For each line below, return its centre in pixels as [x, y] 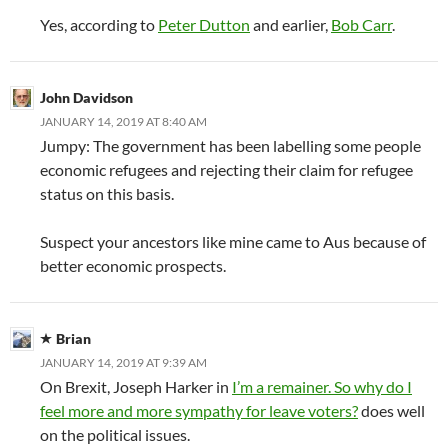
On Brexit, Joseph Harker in [136, 386]
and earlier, [290, 24]
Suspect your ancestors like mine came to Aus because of [233, 241]
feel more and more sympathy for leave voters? [199, 410]
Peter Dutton [204, 24]
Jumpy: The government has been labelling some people [230, 145]
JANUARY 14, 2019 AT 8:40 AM [123, 121]
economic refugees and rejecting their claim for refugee [226, 169]
